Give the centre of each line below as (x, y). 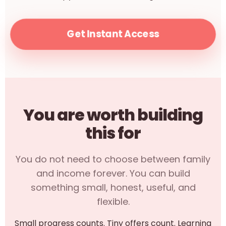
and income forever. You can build (113, 173)
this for (113, 133)
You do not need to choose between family (113, 159)
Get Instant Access (113, 34)
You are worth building (113, 115)
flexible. (113, 202)
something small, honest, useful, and (113, 187)
